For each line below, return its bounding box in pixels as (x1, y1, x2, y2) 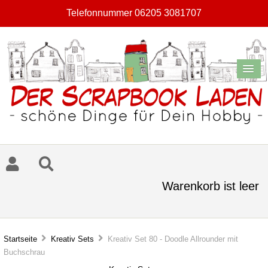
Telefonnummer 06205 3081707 (66, 7, 202, 18)
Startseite (4, 234, 38, 244)
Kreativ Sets (51, 234, 95, 244)
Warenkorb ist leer (162, 179, 259, 193)
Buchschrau (4, 248, 45, 257)
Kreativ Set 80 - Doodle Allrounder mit (103, 234, 239, 244)
